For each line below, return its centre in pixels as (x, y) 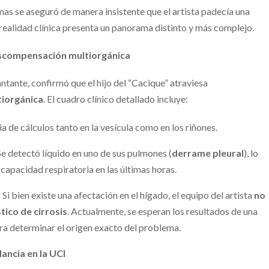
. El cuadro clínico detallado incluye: (117, 99)
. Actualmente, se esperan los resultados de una (162, 211)
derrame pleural (207, 153)
